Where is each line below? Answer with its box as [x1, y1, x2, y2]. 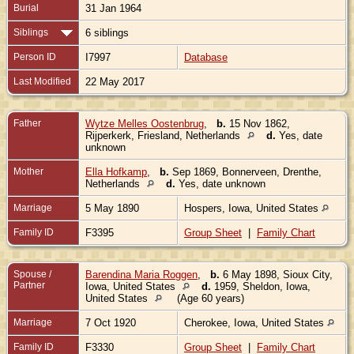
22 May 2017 [85, 75, 148, 88]
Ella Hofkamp [85, 165, 147, 178]
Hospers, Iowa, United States [184, 201, 322, 214]
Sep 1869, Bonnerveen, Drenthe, [169, 165, 322, 178]
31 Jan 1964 [85, 2, 145, 14]
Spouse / [13, 268, 51, 280]
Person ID [13, 51, 56, 62]
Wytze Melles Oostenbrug [85, 117, 204, 130]
